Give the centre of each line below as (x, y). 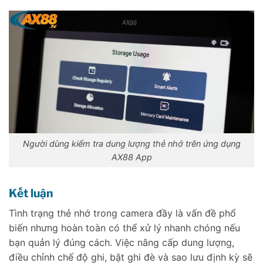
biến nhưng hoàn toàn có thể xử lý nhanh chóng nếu (124, 227)
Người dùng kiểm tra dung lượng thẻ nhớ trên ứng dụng (131, 144)
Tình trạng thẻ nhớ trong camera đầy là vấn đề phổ (122, 213)
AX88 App (131, 157)
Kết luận (31, 193)
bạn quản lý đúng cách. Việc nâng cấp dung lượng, (122, 242)
